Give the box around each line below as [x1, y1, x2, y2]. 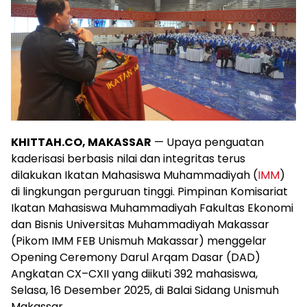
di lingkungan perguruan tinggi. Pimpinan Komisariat [11, 184, 288, 200]
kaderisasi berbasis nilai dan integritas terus [11, 151, 245, 167]
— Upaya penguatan [151, 134, 264, 151]
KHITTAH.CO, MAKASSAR [11, 134, 151, 151]
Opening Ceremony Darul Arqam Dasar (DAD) [11, 249, 260, 266]
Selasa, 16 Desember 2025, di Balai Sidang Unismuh [11, 282, 279, 299]
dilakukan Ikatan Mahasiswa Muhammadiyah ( [11, 167, 258, 184]
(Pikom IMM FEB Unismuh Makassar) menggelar [11, 233, 267, 249]
